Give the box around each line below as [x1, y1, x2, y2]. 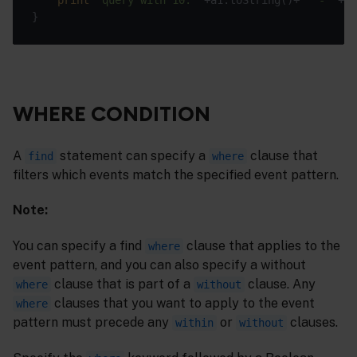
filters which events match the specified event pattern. [13, 167, 339, 182]
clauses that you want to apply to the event [51, 296, 315, 312]
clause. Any [245, 277, 316, 292]
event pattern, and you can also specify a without [13, 257, 306, 273]
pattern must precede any [13, 315, 172, 331]
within [175, 316, 214, 330]
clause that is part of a [51, 277, 194, 292]
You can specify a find [13, 238, 145, 254]
